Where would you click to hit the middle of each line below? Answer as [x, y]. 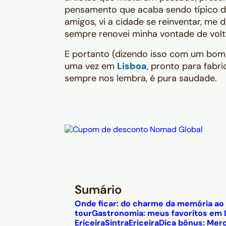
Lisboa [132, 66]
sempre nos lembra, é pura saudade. [141, 78]
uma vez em [91, 66]
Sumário [98, 189]
